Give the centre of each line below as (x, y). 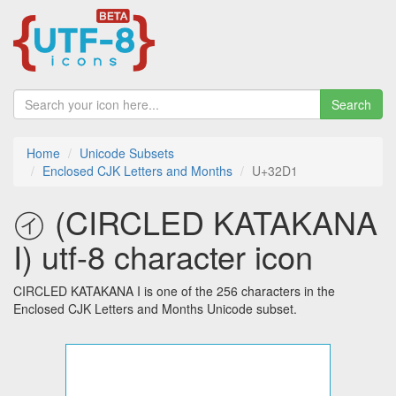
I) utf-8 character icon (163, 256)
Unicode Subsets (127, 153)
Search (351, 105)
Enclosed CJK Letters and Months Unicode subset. (155, 309)
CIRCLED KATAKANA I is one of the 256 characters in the (174, 291)
